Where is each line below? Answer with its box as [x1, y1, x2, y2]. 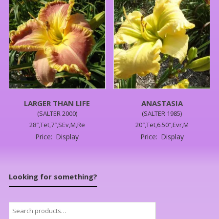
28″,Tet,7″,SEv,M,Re [29, 120, 85, 129]
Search [8, 202, 29, 211]
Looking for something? [8, 171, 97, 181]
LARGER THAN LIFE [24, 98, 90, 108]
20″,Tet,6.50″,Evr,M [135, 120, 189, 129]
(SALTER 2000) [37, 109, 77, 118]
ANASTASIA [141, 98, 183, 108]
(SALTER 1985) [142, 109, 182, 118]
